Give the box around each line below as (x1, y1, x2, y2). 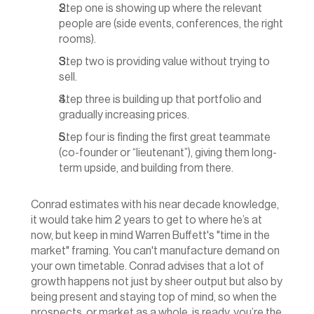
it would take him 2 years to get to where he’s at (31, 214, 262, 226)
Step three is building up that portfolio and (59, 94, 261, 105)
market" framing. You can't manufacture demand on (31, 245, 280, 257)
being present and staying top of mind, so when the (31, 292, 277, 303)
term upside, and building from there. (59, 163, 233, 174)
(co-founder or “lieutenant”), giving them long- (59, 147, 277, 158)
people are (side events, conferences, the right (59, 18, 283, 29)
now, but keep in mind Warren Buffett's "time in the (31, 230, 270, 241)
